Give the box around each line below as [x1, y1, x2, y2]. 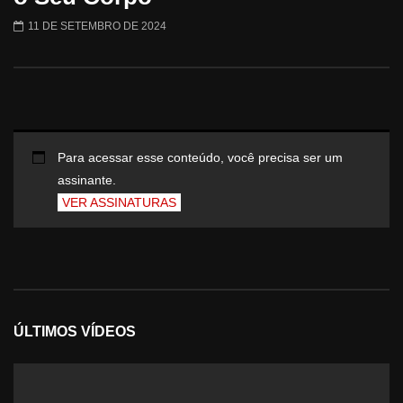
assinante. [58, 172, 116, 187]
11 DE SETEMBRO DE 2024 [28, 20, 166, 33]
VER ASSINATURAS [62, 194, 176, 210]
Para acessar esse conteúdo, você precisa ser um [58, 149, 343, 165]
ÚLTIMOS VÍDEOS [13, 323, 136, 339]
